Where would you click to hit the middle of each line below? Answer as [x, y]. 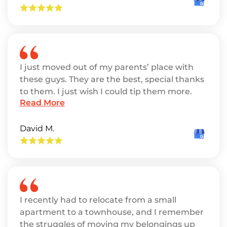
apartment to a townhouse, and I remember [112, 212]
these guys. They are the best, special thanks [112, 79]
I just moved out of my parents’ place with [107, 67]
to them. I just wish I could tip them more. [106, 91]
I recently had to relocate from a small [98, 200]
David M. [37, 128]
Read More [42, 103]
